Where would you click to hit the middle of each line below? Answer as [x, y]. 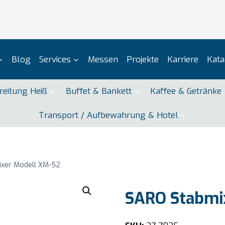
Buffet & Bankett [99, 91]
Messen [103, 59]
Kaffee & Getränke [186, 91]
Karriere [183, 59]
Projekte [142, 59]
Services [55, 59]
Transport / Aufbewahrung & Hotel [108, 115]
